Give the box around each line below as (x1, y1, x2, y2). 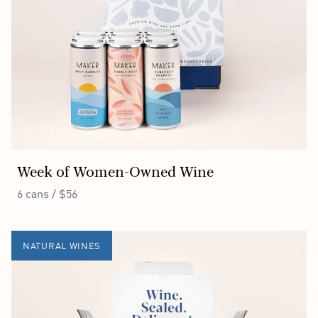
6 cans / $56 (17, 185, 77, 202)
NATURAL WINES (23, 238, 102, 252)
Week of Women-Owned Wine (17, 160, 214, 181)
